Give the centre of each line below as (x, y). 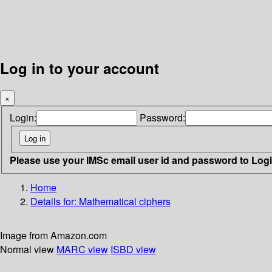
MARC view (82, 249)
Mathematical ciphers (125, 201)
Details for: (55, 201)
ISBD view (133, 249)
